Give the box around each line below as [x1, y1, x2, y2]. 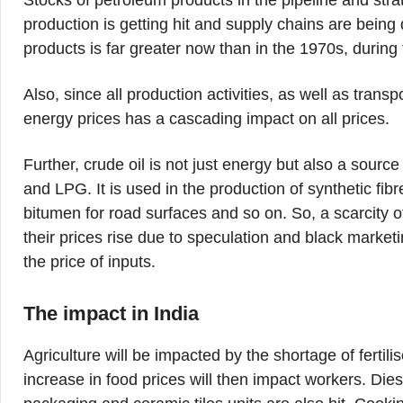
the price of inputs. [23, 253, 156, 271]
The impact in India [23, 302, 199, 325]
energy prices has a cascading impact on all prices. [23, 110, 390, 128]
